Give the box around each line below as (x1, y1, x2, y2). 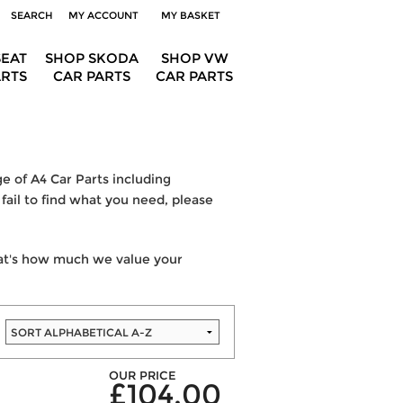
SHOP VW (160, 49, 228, 67)
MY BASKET (161, 9, 226, 22)
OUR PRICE (109, 369, 176, 382)
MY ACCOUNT (68, 9, 139, 22)
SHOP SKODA (45, 49, 139, 67)
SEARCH (11, 9, 54, 22)
